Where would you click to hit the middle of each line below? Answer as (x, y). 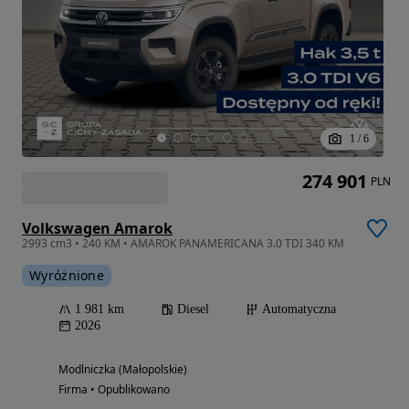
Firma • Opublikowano (114, 389)
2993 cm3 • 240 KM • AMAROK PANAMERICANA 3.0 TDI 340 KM (183, 243)
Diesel (193, 309)
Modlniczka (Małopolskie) (123, 369)
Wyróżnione (67, 275)
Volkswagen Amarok (97, 228)
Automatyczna (299, 309)
